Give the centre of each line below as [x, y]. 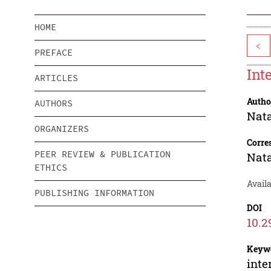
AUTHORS [54, 103]
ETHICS [51, 168]
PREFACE [54, 53]
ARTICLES [56, 78]
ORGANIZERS [62, 129]
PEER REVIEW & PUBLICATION [103, 154]
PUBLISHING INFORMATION [94, 193]
